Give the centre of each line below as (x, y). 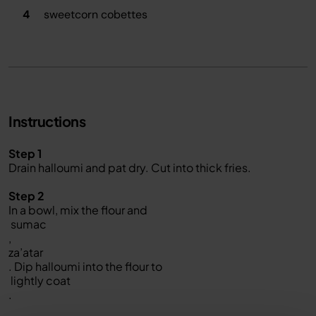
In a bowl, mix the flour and (78, 210)
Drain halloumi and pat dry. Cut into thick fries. (130, 168)
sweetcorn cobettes (94, 14)
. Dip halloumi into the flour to (85, 266)
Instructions (47, 121)
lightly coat (39, 280)
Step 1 (25, 153)
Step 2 (26, 196)
